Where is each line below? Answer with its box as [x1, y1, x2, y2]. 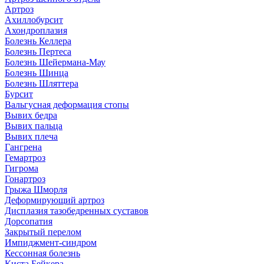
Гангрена [5, 142, 42, 153]
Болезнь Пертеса [5, 47, 71, 57]
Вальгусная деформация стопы [5, 100, 129, 110]
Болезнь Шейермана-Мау [5, 57, 105, 68]
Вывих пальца [5, 121, 62, 131]
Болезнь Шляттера [5, 78, 78, 89]
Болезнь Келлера [5, 36, 71, 47]
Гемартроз [5, 153, 45, 163]
